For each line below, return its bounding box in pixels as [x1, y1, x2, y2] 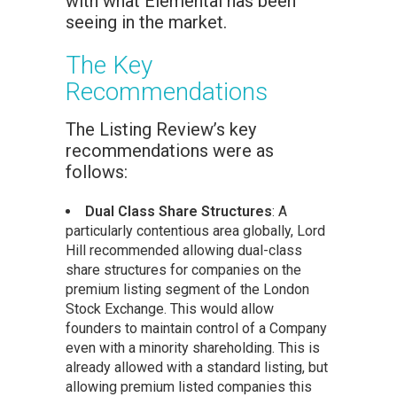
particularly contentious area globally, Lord [66, 222, 325, 240]
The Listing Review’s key [66, 119, 256, 141]
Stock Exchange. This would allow [66, 300, 274, 318]
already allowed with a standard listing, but [66, 359, 328, 377]
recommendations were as [66, 140, 274, 162]
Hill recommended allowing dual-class [66, 242, 302, 260]
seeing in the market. [66, 12, 227, 34]
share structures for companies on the [66, 261, 301, 279]
